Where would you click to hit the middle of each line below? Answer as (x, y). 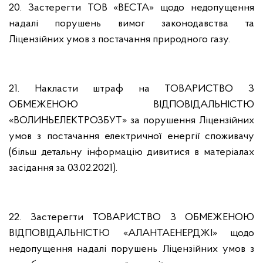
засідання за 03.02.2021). (63, 168)
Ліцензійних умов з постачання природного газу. (119, 40)
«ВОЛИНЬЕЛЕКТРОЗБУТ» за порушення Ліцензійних (131, 121)
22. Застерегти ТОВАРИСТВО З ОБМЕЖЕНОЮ (131, 218)
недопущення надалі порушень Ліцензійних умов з (131, 249)
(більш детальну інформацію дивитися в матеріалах (131, 152)
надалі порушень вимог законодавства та (131, 24)
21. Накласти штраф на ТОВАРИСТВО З (131, 89)
